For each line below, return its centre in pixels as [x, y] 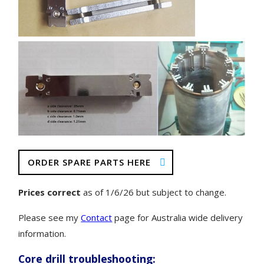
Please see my [50, 218]
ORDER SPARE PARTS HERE [90, 162]
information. [42, 234]
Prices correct [50, 192]
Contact [97, 218]
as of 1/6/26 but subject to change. [154, 192]
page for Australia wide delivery [178, 218]
